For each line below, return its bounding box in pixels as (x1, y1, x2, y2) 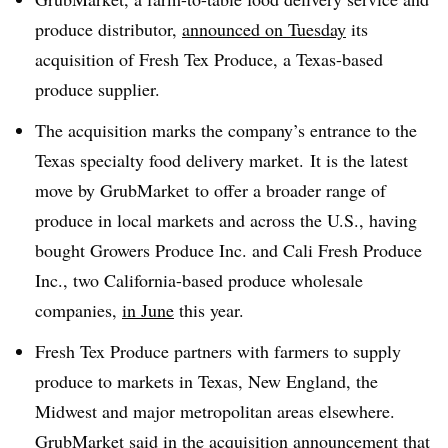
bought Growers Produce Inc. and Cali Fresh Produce (35, 237, 422, 262)
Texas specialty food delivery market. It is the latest (35, 147, 408, 172)
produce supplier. (35, 77, 166, 101)
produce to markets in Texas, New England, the (35, 368, 378, 393)
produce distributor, (35, 17, 182, 41)
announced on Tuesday (182, 17, 346, 41)
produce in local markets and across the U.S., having (35, 207, 417, 232)
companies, (35, 297, 122, 322)
